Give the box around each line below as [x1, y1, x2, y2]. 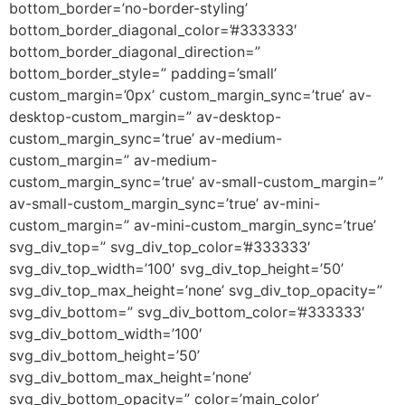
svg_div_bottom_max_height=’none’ [9, 367, 251, 386]
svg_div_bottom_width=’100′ [9, 324, 202, 343]
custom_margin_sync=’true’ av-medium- [9, 128, 282, 147]
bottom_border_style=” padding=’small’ [9, 63, 277, 82]
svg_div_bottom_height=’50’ [9, 345, 200, 364]
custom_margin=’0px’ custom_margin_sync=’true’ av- [9, 85, 372, 104]
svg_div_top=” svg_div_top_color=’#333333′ [9, 237, 311, 256]
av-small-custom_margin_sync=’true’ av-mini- [9, 193, 320, 212]
